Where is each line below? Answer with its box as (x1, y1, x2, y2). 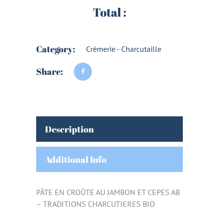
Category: (36, 43, 75, 55)
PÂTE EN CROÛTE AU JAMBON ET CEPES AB (36, 187, 180, 197)
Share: (36, 66, 63, 78)
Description (45, 123, 94, 135)
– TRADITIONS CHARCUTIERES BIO (36, 199, 155, 209)
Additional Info (45, 153, 107, 166)
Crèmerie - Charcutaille (86, 44, 161, 54)
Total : (93, 4, 126, 21)
